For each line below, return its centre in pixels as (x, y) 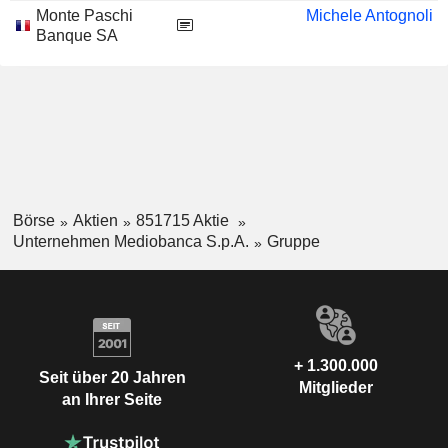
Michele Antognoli (369, 15)
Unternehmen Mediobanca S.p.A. (130, 241)
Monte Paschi (84, 15)
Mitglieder (336, 387)
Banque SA (77, 35)
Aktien (95, 220)
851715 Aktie (184, 220)
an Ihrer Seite (112, 400)
